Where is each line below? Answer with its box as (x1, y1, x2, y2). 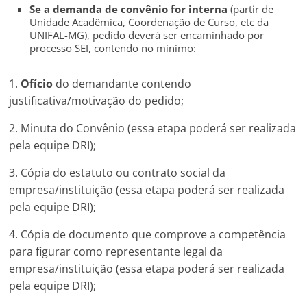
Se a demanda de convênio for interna (29, 2, 231, 16)
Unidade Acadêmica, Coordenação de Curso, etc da (29, 15, 269, 29)
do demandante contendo (53, 76, 192, 91)
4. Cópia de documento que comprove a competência (9, 227, 286, 242)
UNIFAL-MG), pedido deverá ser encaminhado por (29, 28, 265, 42)
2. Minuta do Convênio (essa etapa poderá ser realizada (9, 121, 297, 136)
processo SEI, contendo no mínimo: (29, 41, 197, 55)
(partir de (230, 2, 274, 16)
